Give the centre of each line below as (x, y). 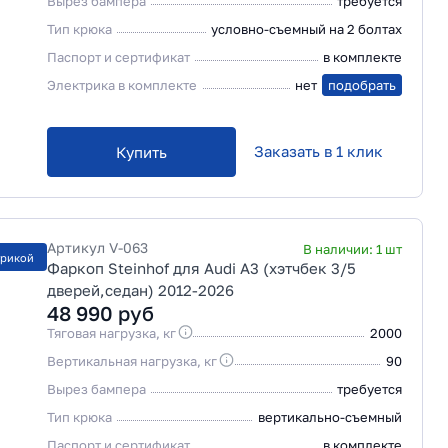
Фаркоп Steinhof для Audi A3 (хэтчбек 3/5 (201, 268)
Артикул (78, 247)
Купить (141, 152)
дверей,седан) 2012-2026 (140, 290)
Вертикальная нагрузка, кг (132, 361)
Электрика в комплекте (122, 85)
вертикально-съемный (330, 417)
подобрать (362, 85)
